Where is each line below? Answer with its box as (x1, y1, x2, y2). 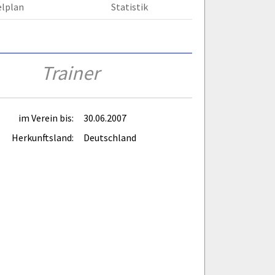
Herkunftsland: (12, 131, 74, 144)
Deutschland (83, 131, 136, 144)
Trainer (41, 60, 99, 85)
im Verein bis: (18, 111, 74, 124)
